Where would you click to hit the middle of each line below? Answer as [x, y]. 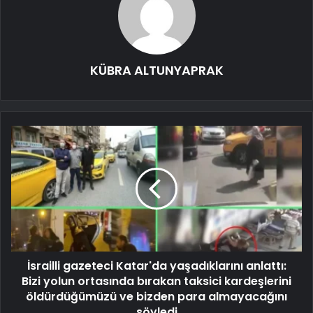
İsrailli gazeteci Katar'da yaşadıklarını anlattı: [156, 265]
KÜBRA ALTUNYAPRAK [156, 70]
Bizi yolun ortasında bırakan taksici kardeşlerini [156, 281]
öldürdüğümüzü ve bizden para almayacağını [156, 296]
